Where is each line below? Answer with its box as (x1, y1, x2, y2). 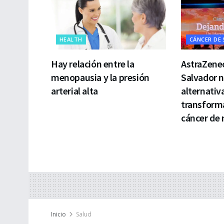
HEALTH (59, 35, 82, 43)
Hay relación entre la (51, 57, 134, 70)
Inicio (51, 209, 66, 218)
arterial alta (51, 84, 98, 97)
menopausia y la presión (51, 70, 149, 83)
